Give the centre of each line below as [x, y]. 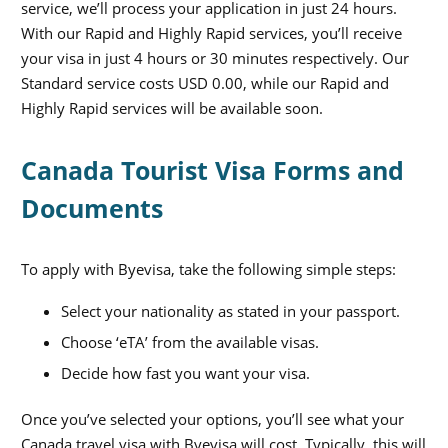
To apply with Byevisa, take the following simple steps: [208, 269]
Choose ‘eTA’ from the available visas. [190, 341]
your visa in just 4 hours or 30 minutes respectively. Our [215, 58]
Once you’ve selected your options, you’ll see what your [212, 418]
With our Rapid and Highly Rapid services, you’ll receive [211, 33]
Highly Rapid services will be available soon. [172, 108]
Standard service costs [99, 83]
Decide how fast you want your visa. [185, 372]
